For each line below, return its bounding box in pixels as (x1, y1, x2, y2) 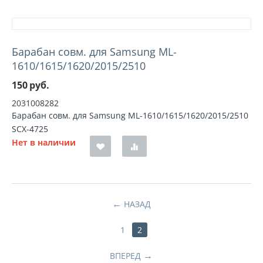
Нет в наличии (12, 137, 76, 148)
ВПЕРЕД (110, 250, 141, 261)
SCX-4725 (12, 123, 48, 134)
